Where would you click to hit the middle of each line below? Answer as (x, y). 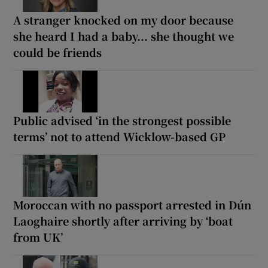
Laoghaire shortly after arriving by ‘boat (123, 220)
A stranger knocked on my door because (124, 20)
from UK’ (38, 237)
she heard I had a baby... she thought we (124, 36)
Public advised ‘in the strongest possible (122, 120)
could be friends (58, 52)
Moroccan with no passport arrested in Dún (133, 204)
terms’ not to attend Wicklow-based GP (120, 136)
